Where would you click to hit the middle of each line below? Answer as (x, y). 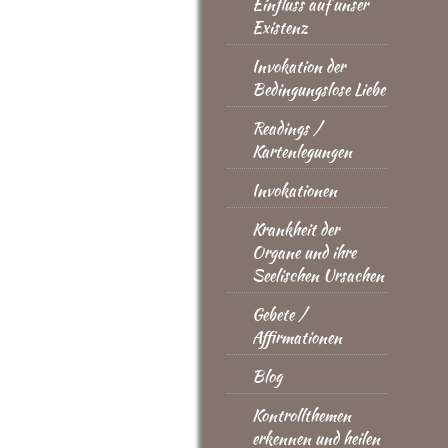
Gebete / (279, 314)
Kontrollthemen (301, 415)
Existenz (280, 27)
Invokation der (298, 66)
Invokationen (294, 190)
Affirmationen (297, 337)
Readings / (287, 128)
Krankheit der (295, 229)
